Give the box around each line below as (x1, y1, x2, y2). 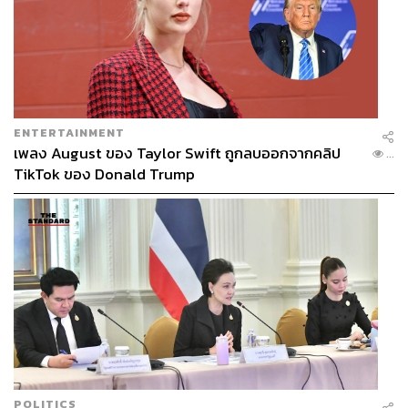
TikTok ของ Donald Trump (14, 162, 195, 186)
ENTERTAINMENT (14, 123, 125, 141)
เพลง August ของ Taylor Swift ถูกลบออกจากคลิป (14, 141, 341, 165)
